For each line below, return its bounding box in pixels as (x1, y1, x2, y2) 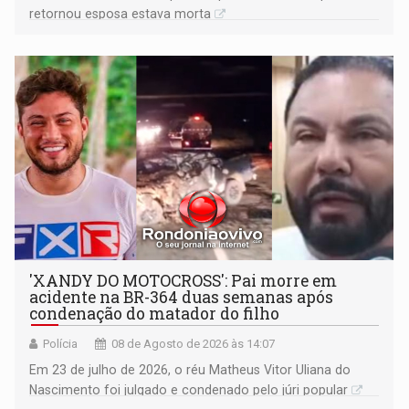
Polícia (43, 336, 79, 351)
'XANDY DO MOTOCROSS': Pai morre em (29, 269, 338, 291)
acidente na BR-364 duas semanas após (29, 286, 334, 308)
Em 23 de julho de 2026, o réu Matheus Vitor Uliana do (29, 362, 351, 377)
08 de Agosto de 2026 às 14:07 (111, 336, 276, 351)
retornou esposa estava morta (29, 5, 212, 21)
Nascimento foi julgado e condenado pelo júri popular (29, 382, 349, 397)
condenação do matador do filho (29, 302, 280, 324)
